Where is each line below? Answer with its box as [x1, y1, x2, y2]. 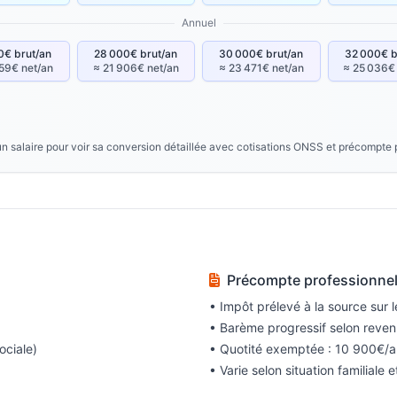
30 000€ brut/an [219, 47, 304, 60]
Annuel [181, 16, 216, 29]
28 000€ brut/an [94, 47, 178, 60]
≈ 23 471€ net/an [218, 61, 304, 74]
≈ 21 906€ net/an [92, 61, 179, 74]
